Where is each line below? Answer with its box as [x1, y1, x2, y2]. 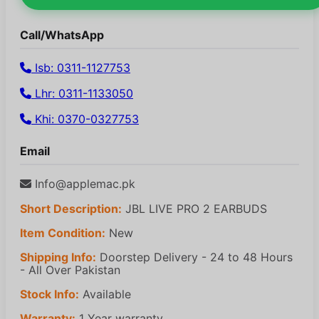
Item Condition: [20, 225, 105, 240]
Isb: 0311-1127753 [31, 60, 130, 75]
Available [79, 286, 131, 301]
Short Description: [20, 201, 122, 216]
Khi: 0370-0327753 [31, 111, 139, 126]
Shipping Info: [20, 249, 96, 264]
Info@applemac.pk [31, 176, 135, 191]
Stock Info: [20, 286, 79, 301]
